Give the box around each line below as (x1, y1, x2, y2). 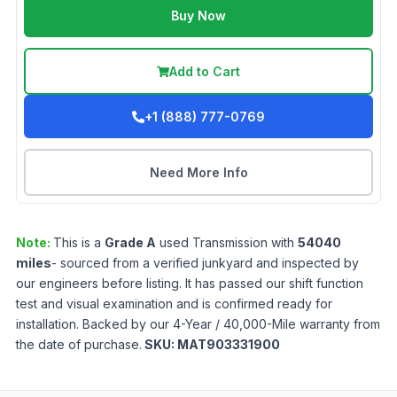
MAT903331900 (177, 337, 280, 353)
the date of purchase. (16, 337, 142, 353)
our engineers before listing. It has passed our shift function (16, 276, 363, 292)
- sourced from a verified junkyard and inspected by (51, 255, 359, 271)
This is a (53, 235, 105, 251)
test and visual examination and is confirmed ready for (16, 296, 332, 312)
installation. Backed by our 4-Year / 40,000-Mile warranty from (16, 316, 380, 332)
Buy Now (171, 8, 226, 24)
